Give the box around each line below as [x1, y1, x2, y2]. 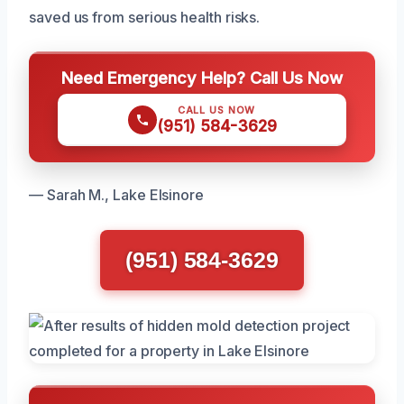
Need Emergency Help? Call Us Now [61, 68, 343, 87]
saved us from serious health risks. [29, 8, 261, 26]
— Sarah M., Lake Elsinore [29, 186, 204, 204]
